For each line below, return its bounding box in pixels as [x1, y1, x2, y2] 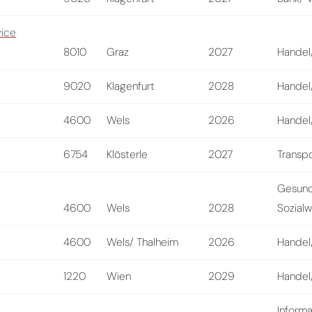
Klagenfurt [107, 78, 155, 93]
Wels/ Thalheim [107, 234, 179, 249]
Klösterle [107, 146, 148, 162]
